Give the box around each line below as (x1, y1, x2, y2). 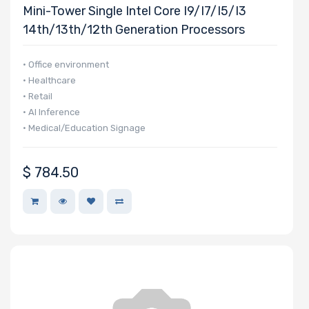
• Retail (23, 90, 52, 101)
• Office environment (23, 59, 109, 70)
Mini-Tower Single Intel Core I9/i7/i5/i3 (23, 3, 246, 19)
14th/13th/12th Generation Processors (23, 21, 245, 37)
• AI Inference (23, 106, 80, 117)
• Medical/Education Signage (23, 122, 146, 133)
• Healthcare (23, 74, 76, 86)
